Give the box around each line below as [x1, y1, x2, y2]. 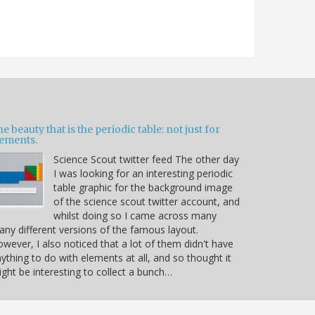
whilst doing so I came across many [53, 209, 217, 223]
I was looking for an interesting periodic [53, 167, 233, 181]
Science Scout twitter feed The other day [53, 153, 239, 167]
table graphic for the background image [53, 181, 233, 195]
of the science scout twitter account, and [53, 195, 240, 209]
